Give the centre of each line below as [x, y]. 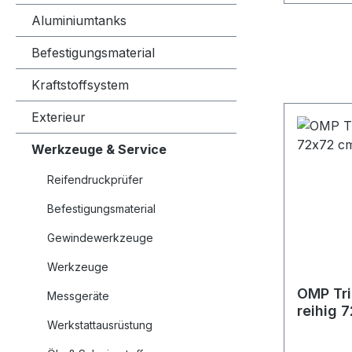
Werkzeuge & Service [99, 149]
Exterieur [59, 117]
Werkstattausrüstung [100, 324]
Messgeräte [78, 295]
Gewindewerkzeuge [100, 237]
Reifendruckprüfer [95, 179]
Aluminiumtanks [79, 20]
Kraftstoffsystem [80, 84]
